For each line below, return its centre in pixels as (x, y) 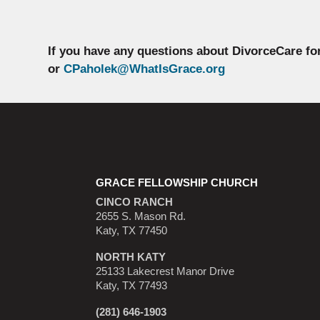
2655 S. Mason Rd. (141, 216)
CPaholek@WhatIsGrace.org (145, 69)
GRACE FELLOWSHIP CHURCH (177, 182)
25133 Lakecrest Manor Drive (165, 271)
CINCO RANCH (135, 202)
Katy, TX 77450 (132, 230)
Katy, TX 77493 (132, 285)
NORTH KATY (131, 257)
